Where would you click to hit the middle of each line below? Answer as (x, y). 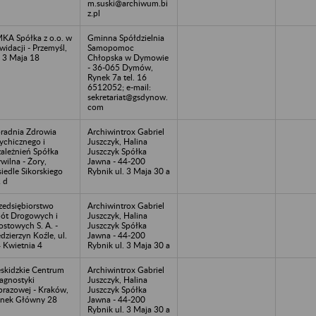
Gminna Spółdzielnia (126, 37)
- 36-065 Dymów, (120, 67)
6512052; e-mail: (119, 87)
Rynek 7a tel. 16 (117, 77)
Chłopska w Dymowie (128, 57)
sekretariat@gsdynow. (128, 97)
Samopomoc (111, 47)
